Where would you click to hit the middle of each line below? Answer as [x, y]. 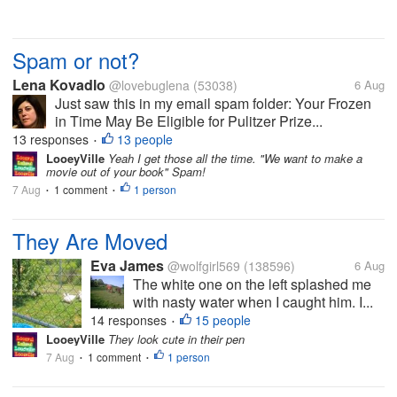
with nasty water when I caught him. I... [253, 302]
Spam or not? [76, 60]
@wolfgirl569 [204, 266]
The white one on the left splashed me [252, 284]
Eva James [127, 265]
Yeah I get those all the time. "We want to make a [234, 158]
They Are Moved [90, 241]
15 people [223, 320]
